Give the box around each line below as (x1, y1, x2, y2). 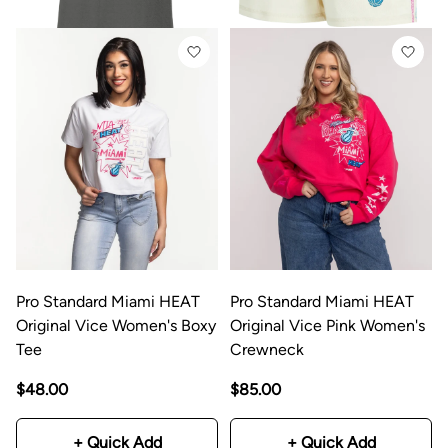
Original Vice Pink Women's (230, 315, 425, 335)
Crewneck (230, 339, 304, 359)
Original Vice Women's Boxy (16, 315, 216, 335)
